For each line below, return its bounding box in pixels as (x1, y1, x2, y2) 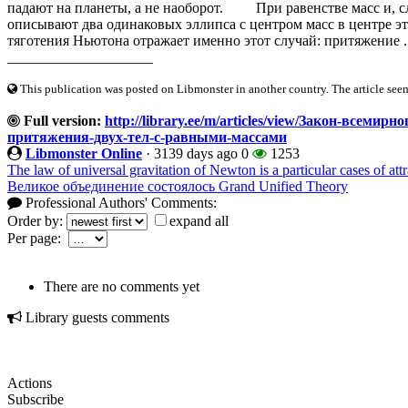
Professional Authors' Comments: (22, 194, 217, 210)
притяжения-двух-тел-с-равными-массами (7, 128, 287, 145)
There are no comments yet (44, 278, 199, 294)
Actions (7, 374, 52, 391)
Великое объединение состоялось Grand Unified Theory (7, 178, 348, 194)
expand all (169, 212, 229, 229)
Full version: (20, 112, 101, 128)
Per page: (7, 229, 68, 246)
